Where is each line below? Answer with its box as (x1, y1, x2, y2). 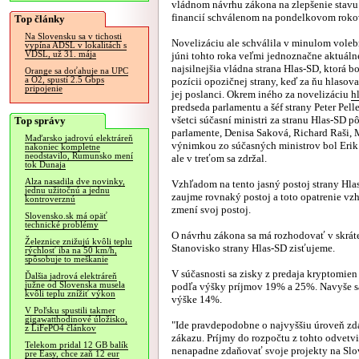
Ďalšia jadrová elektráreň (25, 272, 117, 280)
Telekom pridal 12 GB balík (25, 341, 128, 349)
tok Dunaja (25, 160, 66, 169)
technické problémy (25, 220, 99, 229)
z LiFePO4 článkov (25, 324, 96, 333)
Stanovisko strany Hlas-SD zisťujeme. (171, 242, 335, 254)
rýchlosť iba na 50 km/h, (25, 246, 117, 255)
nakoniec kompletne (25, 143, 100, 151)
